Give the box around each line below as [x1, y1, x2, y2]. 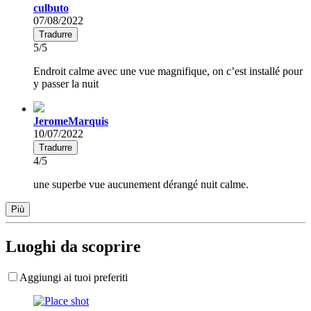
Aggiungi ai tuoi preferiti [19, 271, 128, 283]
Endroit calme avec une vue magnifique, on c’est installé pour [33, 65, 303, 77]
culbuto [33, 1, 69, 14]
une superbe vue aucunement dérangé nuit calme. [33, 178, 249, 190]
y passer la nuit [33, 77, 99, 90]
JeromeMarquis [33, 115, 108, 127]
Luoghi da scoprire [6, 237, 141, 255]
